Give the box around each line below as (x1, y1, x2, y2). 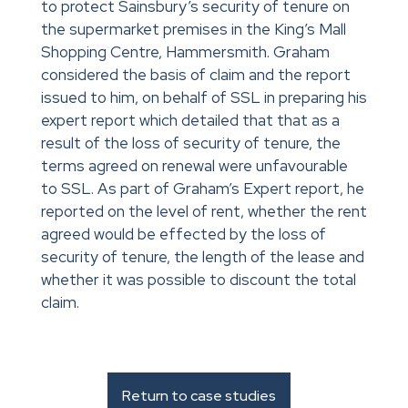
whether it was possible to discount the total (40, 270, 356, 291)
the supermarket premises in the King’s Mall (40, 19, 346, 40)
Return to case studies (122, 386, 277, 406)
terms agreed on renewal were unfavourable (40, 156, 348, 177)
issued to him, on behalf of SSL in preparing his (40, 87, 367, 108)
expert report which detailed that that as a (40, 110, 340, 131)
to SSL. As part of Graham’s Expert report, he (40, 178, 364, 199)
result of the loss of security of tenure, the (40, 133, 341, 154)
